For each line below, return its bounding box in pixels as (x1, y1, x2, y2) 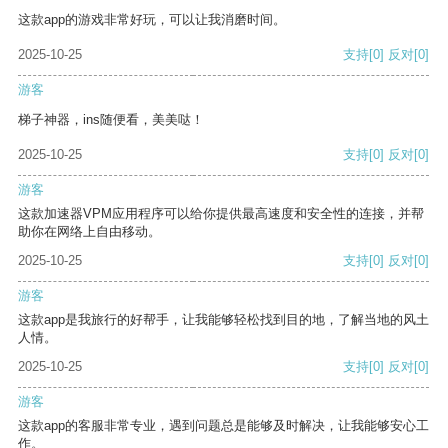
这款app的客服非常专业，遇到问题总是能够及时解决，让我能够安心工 (18, 418, 429, 434)
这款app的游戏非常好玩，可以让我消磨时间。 (18, 12, 286, 28)
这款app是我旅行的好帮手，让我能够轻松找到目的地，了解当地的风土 (18, 312, 429, 328)
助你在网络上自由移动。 (18, 224, 161, 240)
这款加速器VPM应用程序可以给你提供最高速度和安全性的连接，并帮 (18, 206, 424, 222)
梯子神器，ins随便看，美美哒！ (18, 112, 204, 128)
